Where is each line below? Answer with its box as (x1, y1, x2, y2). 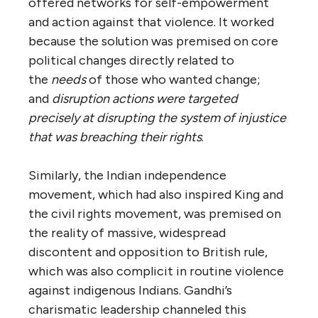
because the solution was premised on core (28, 33, 278, 49)
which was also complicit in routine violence (28, 263, 284, 279)
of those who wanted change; (86, 71, 261, 87)
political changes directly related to (28, 52, 234, 68)
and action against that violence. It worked (28, 13, 274, 30)
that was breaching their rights (28, 128, 202, 145)
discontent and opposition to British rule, (28, 243, 268, 260)
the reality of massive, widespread (28, 224, 226, 241)
